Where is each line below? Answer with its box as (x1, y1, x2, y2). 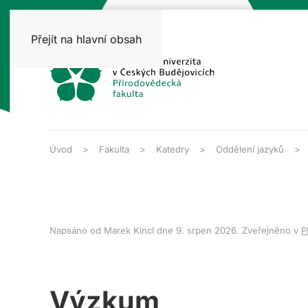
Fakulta (99, 144, 129, 155)
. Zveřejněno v (236, 225, 301, 236)
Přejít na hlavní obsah (31, 32, 142, 46)
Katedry (156, 144, 189, 155)
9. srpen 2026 (176, 225, 236, 236)
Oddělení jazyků (216, 144, 284, 155)
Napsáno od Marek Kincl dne (49, 225, 176, 236)
